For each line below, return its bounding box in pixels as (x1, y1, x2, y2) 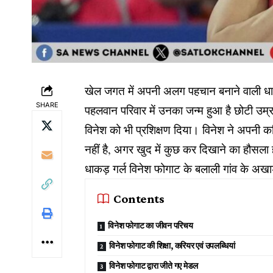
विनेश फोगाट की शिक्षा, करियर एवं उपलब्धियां (109, 240, 235, 250)
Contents (113, 191, 165, 206)
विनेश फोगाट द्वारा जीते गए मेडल (109, 260, 199, 271)
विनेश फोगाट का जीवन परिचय (108, 220, 195, 230)
